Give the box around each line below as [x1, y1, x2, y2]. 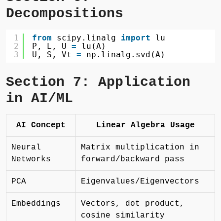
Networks [11, 155, 51, 164]
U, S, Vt [32, 50, 76, 60]
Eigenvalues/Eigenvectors [81, 177, 199, 186]
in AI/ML [6, 91, 73, 107]
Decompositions [6, 6, 123, 22]
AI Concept [16, 121, 66, 130]
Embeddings [11, 199, 61, 209]
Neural [11, 143, 41, 152]
